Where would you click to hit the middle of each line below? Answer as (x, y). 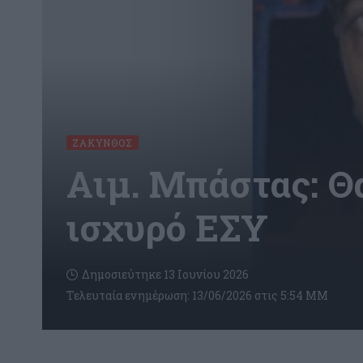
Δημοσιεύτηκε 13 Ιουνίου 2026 (165, 274)
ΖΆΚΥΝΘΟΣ (102, 142)
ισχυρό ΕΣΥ (167, 227)
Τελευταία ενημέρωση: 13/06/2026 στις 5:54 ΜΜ (197, 295)
